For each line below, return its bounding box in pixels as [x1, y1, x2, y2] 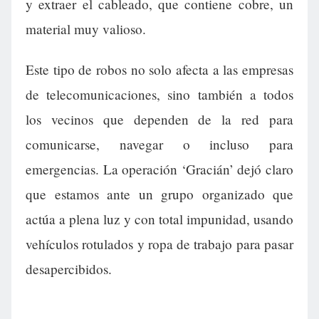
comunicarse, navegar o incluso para [26, 135, 293, 154]
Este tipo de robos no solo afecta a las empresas [26, 61, 293, 79]
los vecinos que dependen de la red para [26, 110, 293, 129]
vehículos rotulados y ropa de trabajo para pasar [26, 235, 293, 253]
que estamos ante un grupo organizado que [26, 185, 293, 204]
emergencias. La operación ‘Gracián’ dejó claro [26, 160, 293, 179]
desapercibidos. [26, 260, 112, 278]
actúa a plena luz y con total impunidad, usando [26, 210, 293, 229]
